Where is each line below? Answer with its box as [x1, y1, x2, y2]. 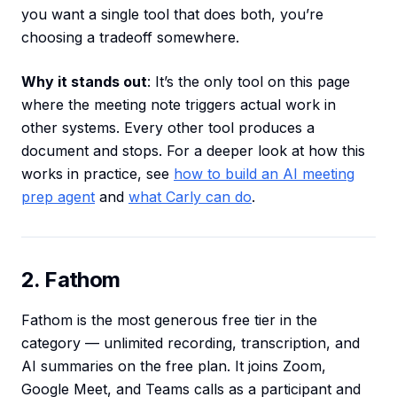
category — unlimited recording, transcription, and [21, 334, 360, 353]
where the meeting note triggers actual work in [21, 96, 336, 114]
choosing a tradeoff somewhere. [21, 28, 239, 47]
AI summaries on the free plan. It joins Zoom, [21, 357, 326, 376]
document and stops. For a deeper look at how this [21, 142, 365, 160]
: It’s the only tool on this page [147, 73, 350, 91]
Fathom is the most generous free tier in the [21, 311, 317, 330]
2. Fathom [21, 267, 121, 293]
